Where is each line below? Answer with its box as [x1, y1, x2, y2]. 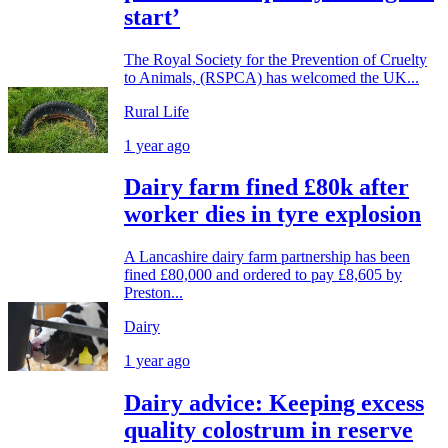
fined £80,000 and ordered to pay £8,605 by [124, 266, 402, 284]
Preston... [124, 284, 183, 302]
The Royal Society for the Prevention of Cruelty [124, 50, 427, 68]
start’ [124, 3, 180, 30]
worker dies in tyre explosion [124, 201, 421, 228]
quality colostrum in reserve [124, 417, 413, 444]
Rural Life [124, 102, 189, 120]
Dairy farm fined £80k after [124, 174, 409, 201]
